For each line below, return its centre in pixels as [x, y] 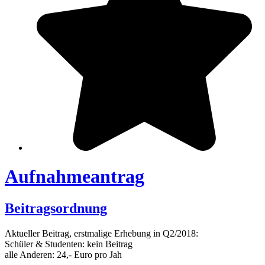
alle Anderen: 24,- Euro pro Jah [63, 254]
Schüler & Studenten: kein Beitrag [69, 244]
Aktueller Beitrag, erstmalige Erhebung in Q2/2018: [101, 233]
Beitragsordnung [56, 208]
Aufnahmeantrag [75, 177]
